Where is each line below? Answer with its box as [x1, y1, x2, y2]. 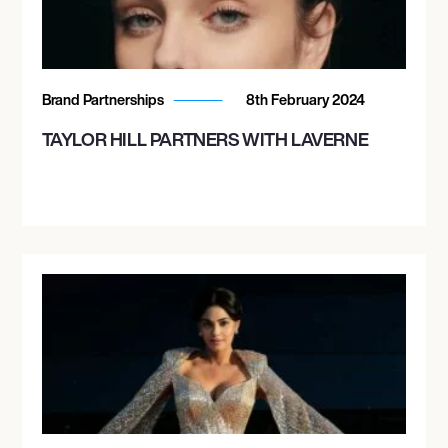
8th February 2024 [242, 88, 365, 110]
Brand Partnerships [41, 88, 167, 110]
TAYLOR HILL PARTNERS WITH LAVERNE [41, 125, 369, 152]
